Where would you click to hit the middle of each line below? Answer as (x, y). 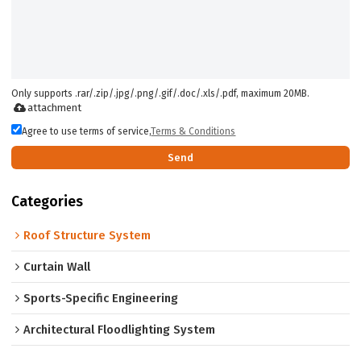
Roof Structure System (87, 236)
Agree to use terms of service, (87, 131)
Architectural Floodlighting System (120, 330)
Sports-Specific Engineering (101, 299)
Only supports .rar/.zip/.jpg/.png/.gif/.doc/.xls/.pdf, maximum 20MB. (161, 93)
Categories (48, 201)
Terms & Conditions (193, 131)
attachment (55, 107)
